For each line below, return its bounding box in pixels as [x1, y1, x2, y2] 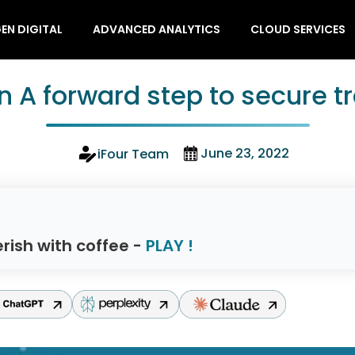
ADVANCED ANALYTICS [92, 21, 220, 37]
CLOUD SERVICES [250, 21, 345, 37]
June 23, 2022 [200, 144, 289, 162]
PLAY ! [146, 235, 193, 257]
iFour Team [97, 145, 169, 163]
